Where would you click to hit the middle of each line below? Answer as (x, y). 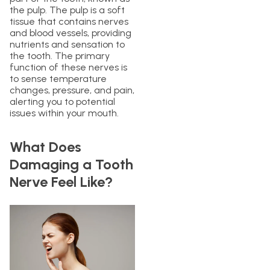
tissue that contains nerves (69, 21)
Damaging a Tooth (71, 164)
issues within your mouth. (64, 113)
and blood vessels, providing (71, 33)
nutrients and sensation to (67, 44)
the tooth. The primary (60, 55)
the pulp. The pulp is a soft (67, 10)
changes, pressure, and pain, (72, 90)
